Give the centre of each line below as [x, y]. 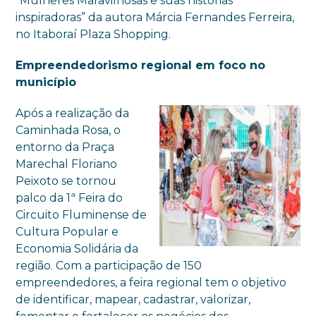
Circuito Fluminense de [81, 214]
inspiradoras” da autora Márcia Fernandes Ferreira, [155, 17]
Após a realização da [73, 113]
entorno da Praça [65, 147]
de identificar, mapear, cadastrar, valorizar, [133, 299]
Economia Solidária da [77, 248]
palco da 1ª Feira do [69, 197]
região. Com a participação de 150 [109, 265]
